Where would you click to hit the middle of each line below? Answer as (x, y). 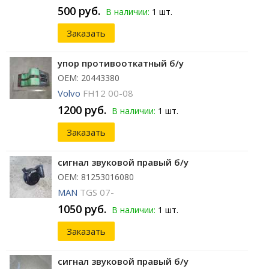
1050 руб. (82, 209)
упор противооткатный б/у (121, 63)
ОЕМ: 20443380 (89, 78)
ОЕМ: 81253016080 (96, 177)
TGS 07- (97, 192)
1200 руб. (82, 110)
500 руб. (79, 11)
